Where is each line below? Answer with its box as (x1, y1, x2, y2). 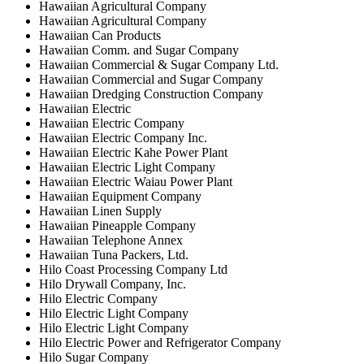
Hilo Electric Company (39, 291, 158, 305)
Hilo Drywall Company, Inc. (39, 276, 186, 291)
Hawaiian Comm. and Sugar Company (39, 42, 239, 57)
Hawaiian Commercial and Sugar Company (39, 71, 263, 86)
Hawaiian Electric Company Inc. (39, 130, 207, 145)
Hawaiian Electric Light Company (39, 159, 215, 174)
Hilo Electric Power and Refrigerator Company (39, 335, 281, 349)
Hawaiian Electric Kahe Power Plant (39, 145, 227, 159)
